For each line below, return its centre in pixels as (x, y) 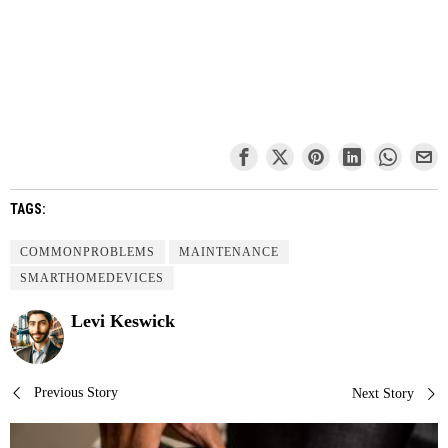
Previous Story (76, 392)
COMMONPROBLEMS (87, 251)
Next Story (383, 393)
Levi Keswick (123, 320)
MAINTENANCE (229, 251)
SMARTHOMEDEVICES (92, 277)
